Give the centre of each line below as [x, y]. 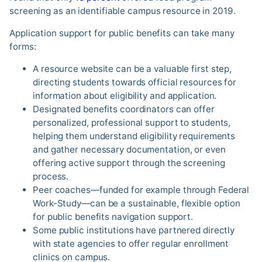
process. [51, 177]
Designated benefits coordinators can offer [124, 109]
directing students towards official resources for [135, 82]
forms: [23, 47]
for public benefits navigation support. [113, 217]
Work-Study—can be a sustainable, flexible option [137, 204]
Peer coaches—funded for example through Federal [141, 190]
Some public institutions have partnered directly [134, 230]
